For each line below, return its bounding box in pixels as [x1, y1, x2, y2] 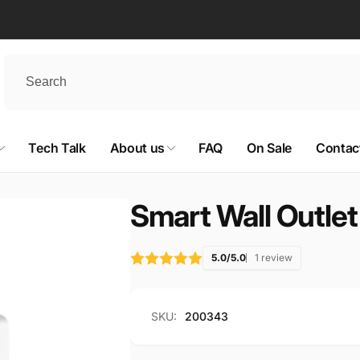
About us [109, 140, 166, 156]
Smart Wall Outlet [129, 198, 358, 234]
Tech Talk [28, 140, 86, 156]
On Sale [247, 140, 292, 156]
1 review [254, 252, 292, 264]
